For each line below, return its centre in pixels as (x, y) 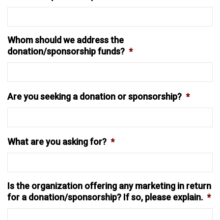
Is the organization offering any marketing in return (109, 186)
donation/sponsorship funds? (66, 51)
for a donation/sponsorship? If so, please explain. (105, 197)
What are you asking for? (57, 142)
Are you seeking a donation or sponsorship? (95, 96)
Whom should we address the (66, 40)
